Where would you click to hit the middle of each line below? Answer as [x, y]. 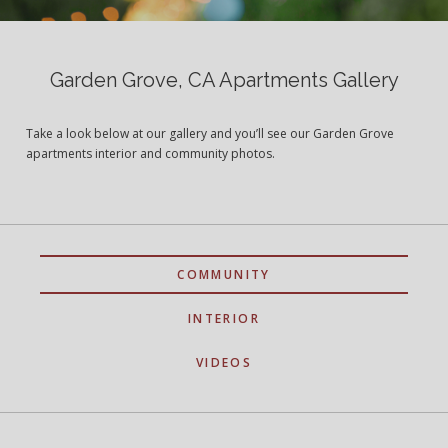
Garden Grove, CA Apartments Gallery [224, 79]
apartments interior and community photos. [151, 153]
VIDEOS [224, 362]
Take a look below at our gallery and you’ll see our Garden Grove [210, 133]
